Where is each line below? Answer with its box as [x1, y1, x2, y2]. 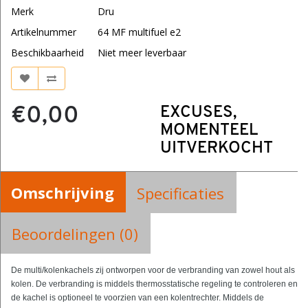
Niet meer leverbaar [98, 46, 186, 60]
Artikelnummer [11, 25, 76, 39]
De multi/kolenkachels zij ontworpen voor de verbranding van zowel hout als [11, 265, 295, 276]
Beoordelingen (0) [12, 223, 138, 245]
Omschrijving [11, 182, 114, 203]
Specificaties [137, 183, 224, 204]
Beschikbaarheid [11, 46, 84, 60]
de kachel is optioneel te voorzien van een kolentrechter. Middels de [11, 293, 264, 303]
